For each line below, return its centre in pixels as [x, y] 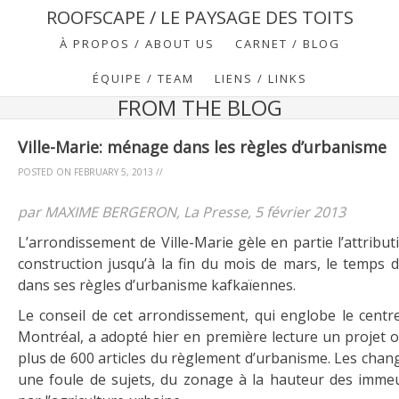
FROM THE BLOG [199, 107]
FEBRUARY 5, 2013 [114, 172]
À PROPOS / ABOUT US [137, 44]
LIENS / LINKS [261, 78]
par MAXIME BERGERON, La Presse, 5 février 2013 [182, 212]
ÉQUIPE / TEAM [143, 78]
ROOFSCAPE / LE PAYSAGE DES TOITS [199, 17]
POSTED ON [46, 172]
